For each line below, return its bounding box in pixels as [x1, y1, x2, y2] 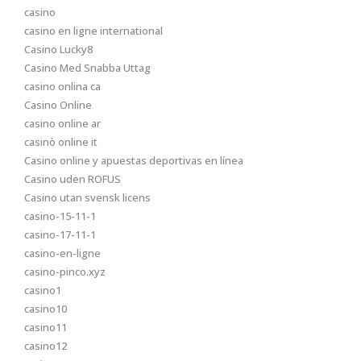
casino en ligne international [24, 23, 163, 38]
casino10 [24, 301, 67, 316]
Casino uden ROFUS [24, 172, 121, 186]
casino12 [24, 338, 67, 353]
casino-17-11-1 [24, 227, 96, 242]
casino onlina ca [24, 79, 101, 93]
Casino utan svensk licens [24, 190, 151, 205]
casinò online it [24, 135, 98, 149]
